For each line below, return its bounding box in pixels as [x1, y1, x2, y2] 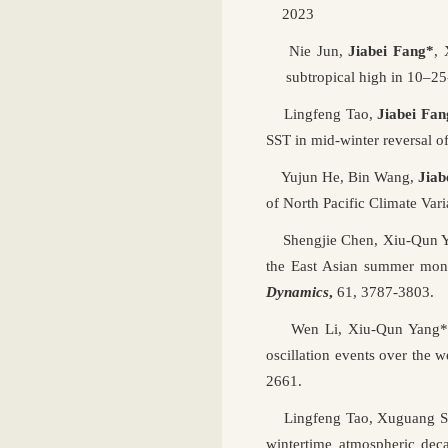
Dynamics [266, 283, 329, 300]
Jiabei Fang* [342, 42, 435, 59]
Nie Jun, [266, 42, 343, 59]
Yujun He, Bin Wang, [266, 168, 414, 185]
